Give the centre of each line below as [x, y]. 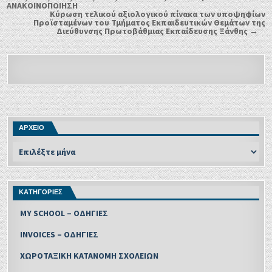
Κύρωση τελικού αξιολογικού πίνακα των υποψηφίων [157, 14]
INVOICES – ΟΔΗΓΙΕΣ [59, 235]
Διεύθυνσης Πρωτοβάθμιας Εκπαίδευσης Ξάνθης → [157, 31]
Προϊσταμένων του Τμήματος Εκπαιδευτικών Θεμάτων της [149, 22]
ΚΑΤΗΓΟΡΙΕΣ [41, 192]
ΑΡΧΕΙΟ [32, 128]
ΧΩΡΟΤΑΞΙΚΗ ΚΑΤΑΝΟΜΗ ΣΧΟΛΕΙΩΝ [90, 256]
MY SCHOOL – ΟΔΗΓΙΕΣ [64, 213]
